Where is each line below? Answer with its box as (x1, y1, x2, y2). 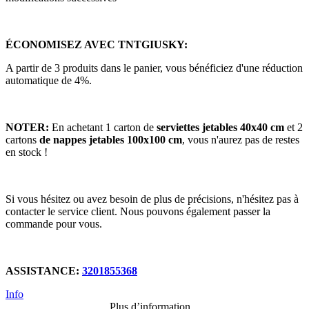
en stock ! (6, 146, 48, 158)
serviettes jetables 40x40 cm (157, 121, 287, 133)
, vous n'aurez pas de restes (182, 133, 299, 146)
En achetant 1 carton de (49, 121, 157, 133)
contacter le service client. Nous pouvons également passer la (6, 205, 270, 217)
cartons (6, 133, 39, 146)
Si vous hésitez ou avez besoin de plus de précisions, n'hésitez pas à (6, 192, 299, 205)
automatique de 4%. (6, 74, 92, 86)
